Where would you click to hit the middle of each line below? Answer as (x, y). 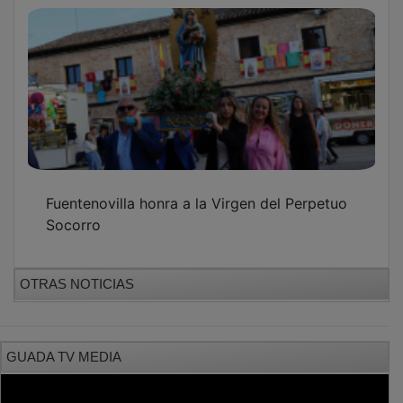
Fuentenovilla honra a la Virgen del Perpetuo (197, 190)
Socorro (73, 212)
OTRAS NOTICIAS (77, 271)
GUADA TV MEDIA (64, 344)
